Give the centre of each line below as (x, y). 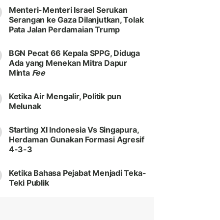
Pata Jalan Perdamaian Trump (64, 30)
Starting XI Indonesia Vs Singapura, (74, 130)
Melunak (25, 106)
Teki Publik (29, 183)
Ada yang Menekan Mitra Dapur (68, 63)
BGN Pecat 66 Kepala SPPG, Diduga (74, 53)
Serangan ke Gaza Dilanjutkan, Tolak (76, 20)
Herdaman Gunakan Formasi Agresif (77, 140)
